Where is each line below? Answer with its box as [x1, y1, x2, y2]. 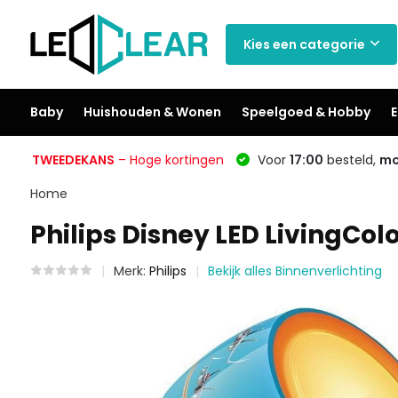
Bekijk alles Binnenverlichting [207, 262, 382, 280]
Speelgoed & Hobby [241, 103, 370, 121]
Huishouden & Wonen [83, 103, 221, 121]
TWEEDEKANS [31, 151, 115, 169]
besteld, [322, 151, 379, 169]
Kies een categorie [243, 35, 365, 53]
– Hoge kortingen [114, 151, 224, 169]
